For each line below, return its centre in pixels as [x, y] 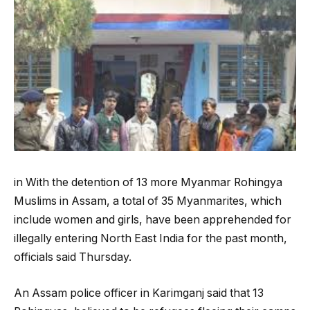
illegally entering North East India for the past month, [151, 239]
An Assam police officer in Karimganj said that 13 [139, 293]
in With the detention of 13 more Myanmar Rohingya [148, 183]
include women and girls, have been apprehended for [153, 220]
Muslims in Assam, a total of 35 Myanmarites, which [148, 201]
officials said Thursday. [73, 257]
